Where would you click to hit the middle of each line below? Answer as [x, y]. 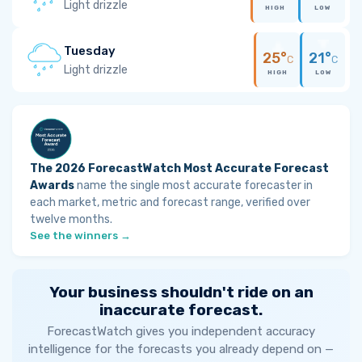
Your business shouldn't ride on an [181, 292]
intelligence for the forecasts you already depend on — [181, 349]
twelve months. [71, 219]
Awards [52, 185]
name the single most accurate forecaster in [194, 185]
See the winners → [80, 236]
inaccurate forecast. [181, 310]
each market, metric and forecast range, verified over [170, 202]
